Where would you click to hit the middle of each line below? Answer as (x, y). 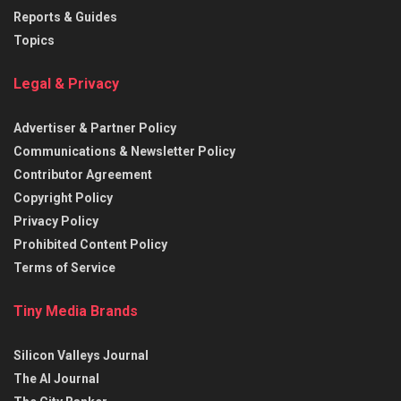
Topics (34, 40)
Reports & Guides (65, 17)
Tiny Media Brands (76, 311)
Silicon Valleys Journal (81, 355)
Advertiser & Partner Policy (95, 128)
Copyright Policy (63, 197)
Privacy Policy (56, 221)
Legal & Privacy (66, 83)
